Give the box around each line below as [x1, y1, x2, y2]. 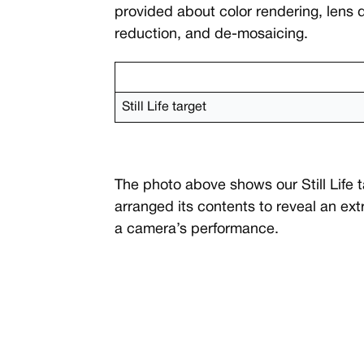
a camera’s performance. [114, 223, 279, 236]
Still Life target [121, 102, 206, 113]
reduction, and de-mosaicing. [114, 28, 308, 41]
